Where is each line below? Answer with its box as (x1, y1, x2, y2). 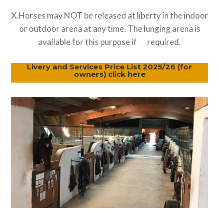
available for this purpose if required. (38, 37, 181, 47)
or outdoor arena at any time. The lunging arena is (19, 23, 200, 34)
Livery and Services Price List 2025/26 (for (27, 62, 192, 71)
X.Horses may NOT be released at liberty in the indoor (11, 10, 208, 21)
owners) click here (73, 69, 146, 79)
